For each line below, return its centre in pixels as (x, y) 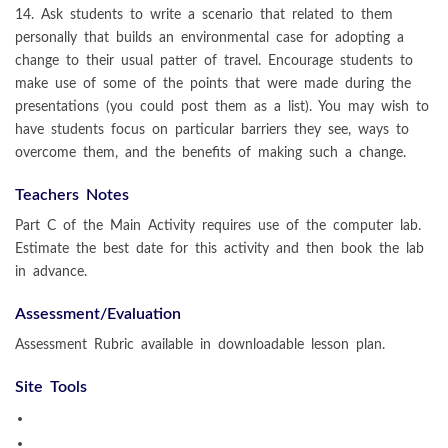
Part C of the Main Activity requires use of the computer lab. (218, 225)
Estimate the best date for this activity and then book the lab (219, 248)
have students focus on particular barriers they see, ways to (212, 129)
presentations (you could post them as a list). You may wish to (222, 106)
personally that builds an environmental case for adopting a (209, 37)
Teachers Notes (72, 194)
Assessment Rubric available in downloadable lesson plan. (200, 344)
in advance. (51, 271)
